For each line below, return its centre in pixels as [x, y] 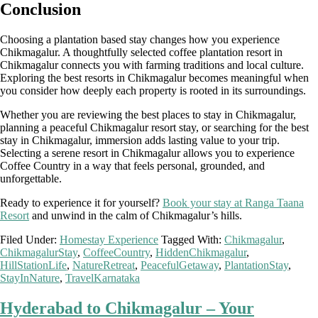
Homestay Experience [109, 239]
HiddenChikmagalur [201, 252]
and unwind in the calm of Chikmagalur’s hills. [136, 215]
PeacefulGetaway [180, 265]
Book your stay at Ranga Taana [233, 202]
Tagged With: [193, 239]
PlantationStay [256, 265]
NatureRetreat [104, 265]
